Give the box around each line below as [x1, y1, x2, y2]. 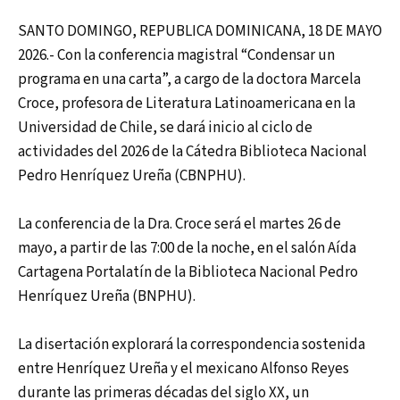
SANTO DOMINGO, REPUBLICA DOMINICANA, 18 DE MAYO [18, 20, 382, 42]
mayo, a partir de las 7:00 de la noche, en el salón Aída [18, 237, 356, 259]
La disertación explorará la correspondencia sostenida [18, 334, 365, 356]
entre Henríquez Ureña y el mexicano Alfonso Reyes [18, 358, 349, 380]
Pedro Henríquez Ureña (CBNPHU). [18, 164, 248, 187]
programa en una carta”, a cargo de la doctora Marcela [18, 68, 361, 90]
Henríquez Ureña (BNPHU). [18, 285, 196, 307]
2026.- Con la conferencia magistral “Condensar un [18, 44, 335, 66]
